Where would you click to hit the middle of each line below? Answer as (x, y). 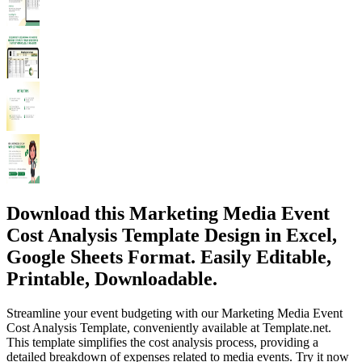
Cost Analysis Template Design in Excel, (172, 235)
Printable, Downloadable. (112, 278)
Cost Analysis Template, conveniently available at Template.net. (169, 327)
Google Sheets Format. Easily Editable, (169, 257)
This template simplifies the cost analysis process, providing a (162, 342)
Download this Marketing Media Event (168, 213)
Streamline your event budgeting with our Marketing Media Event (175, 313)
